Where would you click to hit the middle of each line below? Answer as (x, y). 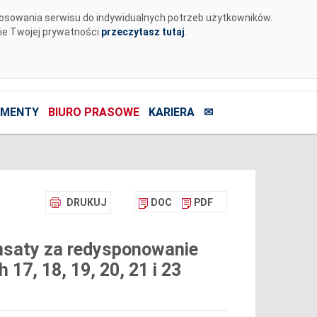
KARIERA (171, 113)
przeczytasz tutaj (143, 32)
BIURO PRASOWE (93, 113)
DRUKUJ (86, 203)
